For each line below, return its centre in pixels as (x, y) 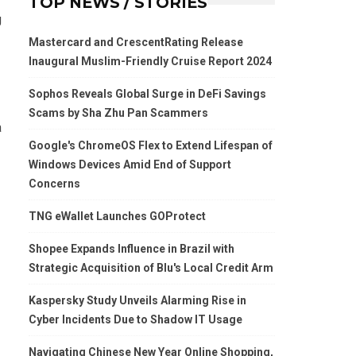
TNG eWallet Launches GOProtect (117, 216)
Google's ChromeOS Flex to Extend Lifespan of (151, 145)
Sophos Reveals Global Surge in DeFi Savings (147, 94)
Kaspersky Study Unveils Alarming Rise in (137, 300)
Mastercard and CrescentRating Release (136, 42)
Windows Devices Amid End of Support (130, 164)
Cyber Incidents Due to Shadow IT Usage (135, 319)
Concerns (54, 184)
